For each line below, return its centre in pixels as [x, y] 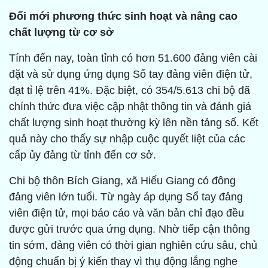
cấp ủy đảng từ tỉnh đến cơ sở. [83, 155]
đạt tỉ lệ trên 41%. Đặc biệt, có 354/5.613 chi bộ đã [130, 91]
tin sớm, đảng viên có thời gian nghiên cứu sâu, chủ [133, 246]
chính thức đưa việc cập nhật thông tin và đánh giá [130, 107]
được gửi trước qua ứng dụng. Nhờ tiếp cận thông [130, 229]
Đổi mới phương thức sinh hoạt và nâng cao [123, 16]
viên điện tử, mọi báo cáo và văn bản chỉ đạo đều [127, 213]
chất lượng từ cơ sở [61, 33]
